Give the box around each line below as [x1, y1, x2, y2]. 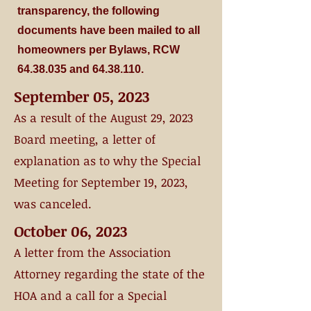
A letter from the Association [14, 244, 171, 260]
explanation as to [14, 153, 110, 169]
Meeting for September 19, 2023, [14, 174, 188, 190]
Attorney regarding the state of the [14, 266, 205, 282]
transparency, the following [17, 5, 160, 17]
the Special [137, 153, 201, 169]
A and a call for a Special [30, 287, 167, 303]
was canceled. [14, 196, 92, 212]
